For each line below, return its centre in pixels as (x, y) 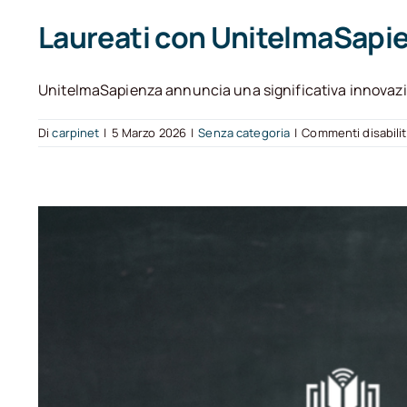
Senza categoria (244, 133)
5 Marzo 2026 (149, 133)
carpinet (76, 133)
